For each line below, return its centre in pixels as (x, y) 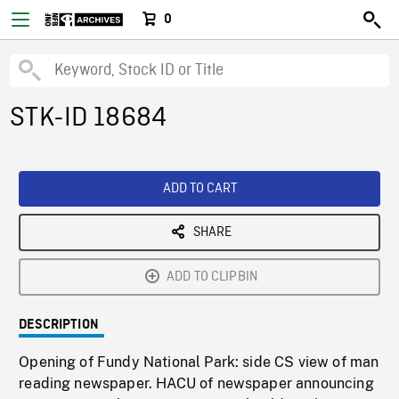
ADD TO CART (199, 189)
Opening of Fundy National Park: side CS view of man (199, 362)
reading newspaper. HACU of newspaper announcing (196, 383)
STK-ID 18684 (89, 118)
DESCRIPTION (59, 325)
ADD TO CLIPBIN (212, 277)
